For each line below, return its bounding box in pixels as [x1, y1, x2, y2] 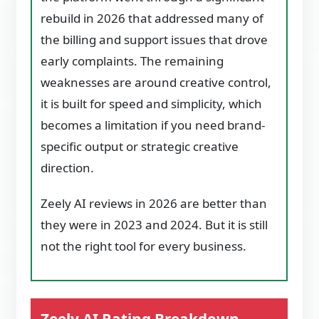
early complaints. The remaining [41, 53, 224, 69]
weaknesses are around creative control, [41, 74, 272, 90]
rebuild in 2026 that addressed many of [41, 10, 264, 26]
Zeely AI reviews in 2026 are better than [41, 195, 268, 211]
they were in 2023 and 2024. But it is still [41, 216, 268, 233]
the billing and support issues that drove [41, 31, 268, 48]
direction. [41, 159, 95, 176]
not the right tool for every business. [41, 238, 247, 254]
